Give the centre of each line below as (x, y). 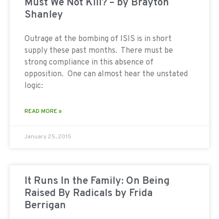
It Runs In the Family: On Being (97, 181)
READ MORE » (43, 111)
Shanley (44, 15)
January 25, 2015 (48, 137)
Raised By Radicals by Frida (88, 193)
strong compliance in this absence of (89, 62)
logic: (34, 86)
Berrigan (45, 205)
